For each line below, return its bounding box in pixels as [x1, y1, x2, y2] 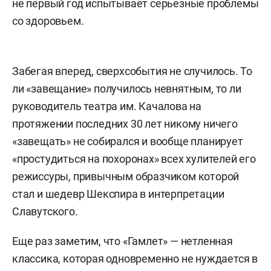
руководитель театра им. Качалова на [12, 99, 201, 113]
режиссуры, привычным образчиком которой [12, 169, 240, 183]
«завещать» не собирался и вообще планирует [12, 134, 243, 148]
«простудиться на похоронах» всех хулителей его [12, 152, 256, 165]
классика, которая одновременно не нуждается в [12, 252, 258, 265]
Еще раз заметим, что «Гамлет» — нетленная [12, 234, 233, 247]
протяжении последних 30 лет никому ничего [12, 117, 238, 130]
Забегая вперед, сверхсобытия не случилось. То [12, 64, 252, 77]
